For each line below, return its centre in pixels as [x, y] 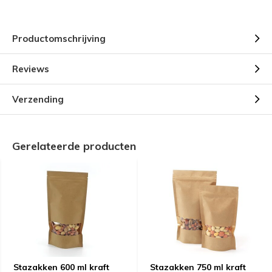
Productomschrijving [59, 39]
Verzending [38, 99]
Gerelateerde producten [74, 146]
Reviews [31, 69]
